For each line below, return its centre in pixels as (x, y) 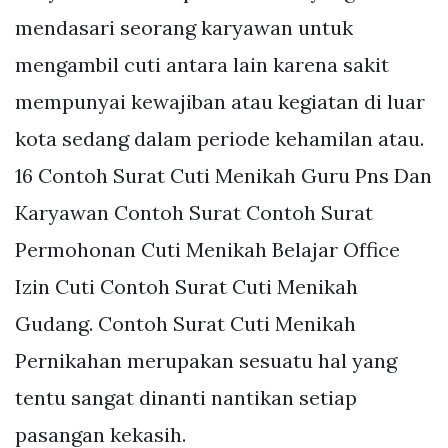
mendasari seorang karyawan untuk (184, 27)
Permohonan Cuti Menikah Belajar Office (207, 249)
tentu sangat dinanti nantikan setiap (186, 397)
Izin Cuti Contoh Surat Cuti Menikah (186, 286)
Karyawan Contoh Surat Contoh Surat (194, 212)
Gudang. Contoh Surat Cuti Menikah (185, 323)
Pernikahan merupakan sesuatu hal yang (206, 360)
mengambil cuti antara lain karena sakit (202, 64)
